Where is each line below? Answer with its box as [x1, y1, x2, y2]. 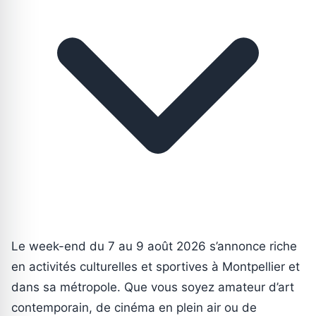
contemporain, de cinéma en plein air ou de [11, 300, 257, 315]
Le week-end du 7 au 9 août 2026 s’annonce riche [11, 238, 297, 253]
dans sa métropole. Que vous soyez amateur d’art [11, 279, 294, 294]
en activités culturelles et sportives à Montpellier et [11, 259, 300, 274]
